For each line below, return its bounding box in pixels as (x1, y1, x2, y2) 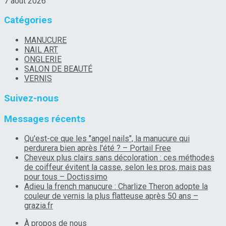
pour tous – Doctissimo (24, 172, 107, 182)
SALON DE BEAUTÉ (24, 64, 92, 74)
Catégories (4, 15, 52, 26)
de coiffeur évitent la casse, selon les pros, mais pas (24, 162, 211, 173)
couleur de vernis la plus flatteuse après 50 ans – (24, 191, 198, 201)
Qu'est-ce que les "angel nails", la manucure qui (24, 134, 190, 144)
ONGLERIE (24, 54, 62, 65)
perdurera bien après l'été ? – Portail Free (24, 143, 171, 153)
